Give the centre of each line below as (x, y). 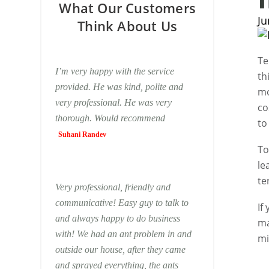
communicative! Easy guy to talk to (122, 203)
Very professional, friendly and (113, 187)
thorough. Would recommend (110, 118)
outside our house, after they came (120, 249)
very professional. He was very (113, 102)
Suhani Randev (82, 134)
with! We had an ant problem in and (123, 234)
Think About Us (128, 26)
